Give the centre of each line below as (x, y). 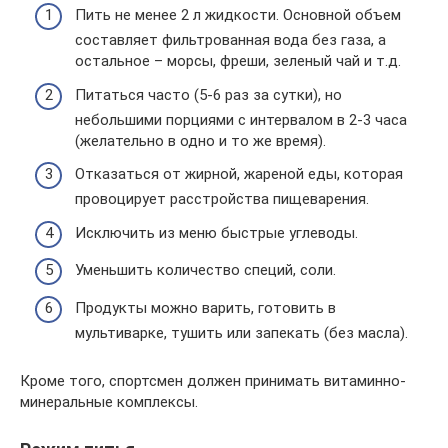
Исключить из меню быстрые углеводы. (216, 232)
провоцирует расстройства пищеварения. (222, 199)
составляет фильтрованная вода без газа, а (230, 40)
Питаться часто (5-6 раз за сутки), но (208, 94)
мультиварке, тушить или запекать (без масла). (241, 332)
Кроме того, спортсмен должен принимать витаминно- (213, 380)
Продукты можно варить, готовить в (205, 307)
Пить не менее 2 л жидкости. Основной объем (238, 15)
